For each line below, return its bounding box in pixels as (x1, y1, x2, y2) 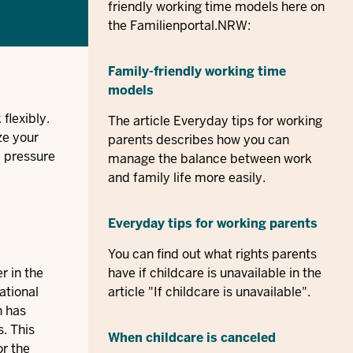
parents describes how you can (108, 132, 289, 148)
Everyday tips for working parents (108, 215, 318, 232)
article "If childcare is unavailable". (108, 284, 310, 300)
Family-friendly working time (108, 63, 286, 80)
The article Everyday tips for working (108, 113, 322, 129)
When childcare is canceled (108, 329, 276, 346)
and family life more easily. (108, 169, 266, 186)
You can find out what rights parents (108, 246, 317, 262)
